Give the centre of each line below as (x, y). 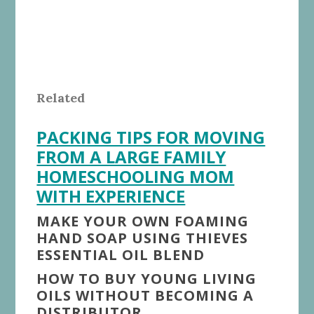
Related (61, 98)
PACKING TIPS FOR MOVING (151, 137)
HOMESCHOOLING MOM (136, 177)
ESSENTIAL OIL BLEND (121, 255)
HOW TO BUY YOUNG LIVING (147, 279)
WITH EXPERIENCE (111, 196)
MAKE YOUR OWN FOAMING (143, 221)
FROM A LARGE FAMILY (131, 157)
